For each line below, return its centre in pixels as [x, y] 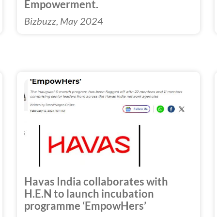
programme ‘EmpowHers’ [85, 206]
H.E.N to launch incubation [89, 194]
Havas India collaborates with [96, 181]
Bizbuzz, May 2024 [63, 21]
